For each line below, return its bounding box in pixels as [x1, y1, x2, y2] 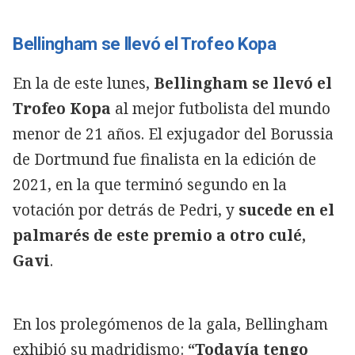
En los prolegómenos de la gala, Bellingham [13, 313, 328, 334]
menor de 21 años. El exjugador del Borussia [13, 123, 334, 144]
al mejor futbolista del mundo [111, 97, 330, 119]
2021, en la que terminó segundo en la [13, 174, 287, 195]
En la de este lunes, [13, 72, 154, 94]
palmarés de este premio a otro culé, [13, 224, 306, 246]
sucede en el [239, 199, 334, 220]
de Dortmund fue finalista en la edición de [13, 148, 316, 170]
